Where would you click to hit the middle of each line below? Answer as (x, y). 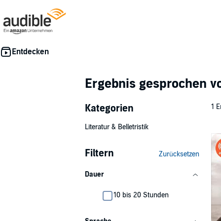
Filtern (99, 153)
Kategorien (109, 109)
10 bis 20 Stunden (141, 195)
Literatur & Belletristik (117, 127)
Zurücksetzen (179, 154)
